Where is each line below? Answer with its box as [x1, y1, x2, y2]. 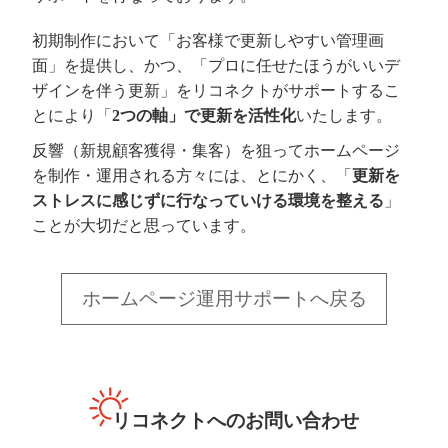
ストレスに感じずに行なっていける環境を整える [32, 192, 385, 210]
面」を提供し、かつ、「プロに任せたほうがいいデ [32, 57, 401, 75]
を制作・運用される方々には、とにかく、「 [32, 167, 353, 185]
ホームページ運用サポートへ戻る [81, 287, 367, 309]
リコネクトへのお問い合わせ [112, 409, 359, 431]
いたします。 [296, 107, 393, 125]
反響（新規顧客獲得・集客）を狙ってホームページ [32, 142, 401, 160]
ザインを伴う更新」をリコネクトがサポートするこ [32, 82, 401, 100]
